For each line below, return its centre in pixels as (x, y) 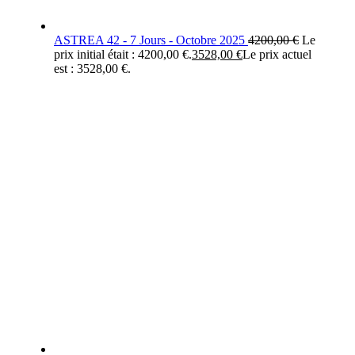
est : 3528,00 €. (92, 68)
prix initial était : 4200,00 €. (123, 54)
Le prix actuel (277, 54)
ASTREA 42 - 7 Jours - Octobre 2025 (149, 40)
